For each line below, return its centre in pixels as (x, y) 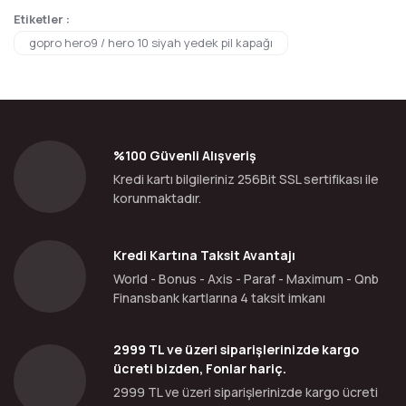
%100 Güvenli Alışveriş (185, 155)
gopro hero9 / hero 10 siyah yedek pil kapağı (151, 43)
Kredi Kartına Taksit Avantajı (204, 255)
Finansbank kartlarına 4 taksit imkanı (219, 298)
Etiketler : (42, 19)
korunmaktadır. (157, 198)
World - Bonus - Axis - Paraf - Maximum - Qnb (246, 279)
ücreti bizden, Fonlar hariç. (200, 368)
